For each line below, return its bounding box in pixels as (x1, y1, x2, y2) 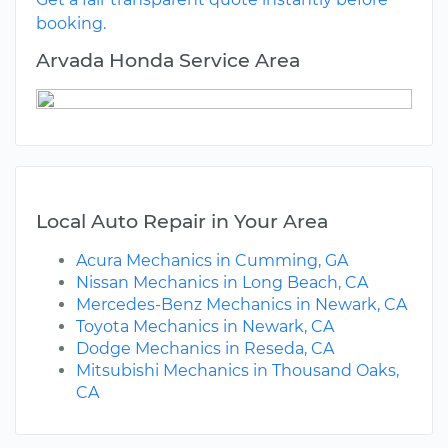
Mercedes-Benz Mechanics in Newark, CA (76, 295, 407, 315)
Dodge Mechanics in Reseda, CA (76, 339, 334, 359)
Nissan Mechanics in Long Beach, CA (76, 273, 368, 293)
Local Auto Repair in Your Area (36, 209, 328, 234)
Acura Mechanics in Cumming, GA (76, 251, 348, 271)
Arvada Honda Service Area (36, 48, 300, 73)
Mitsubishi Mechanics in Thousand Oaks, (76, 361, 399, 381)
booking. (36, 14, 106, 34)
